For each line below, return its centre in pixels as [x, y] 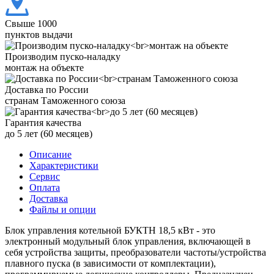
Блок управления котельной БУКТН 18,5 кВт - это [110, 230]
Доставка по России [47, 89]
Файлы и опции [63, 209]
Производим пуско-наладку [63, 56]
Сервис [45, 176]
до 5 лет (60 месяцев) [49, 133]
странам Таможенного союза [65, 100]
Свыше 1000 [31, 23]
